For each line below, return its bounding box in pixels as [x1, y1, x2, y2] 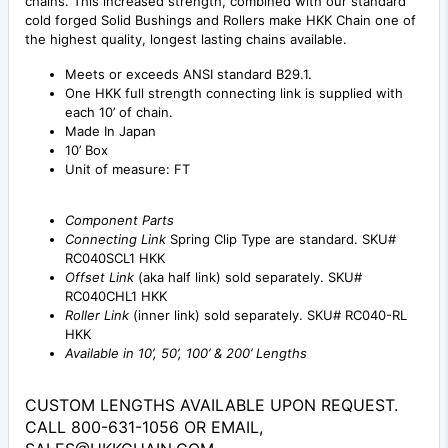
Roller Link [65, 306, 129, 323]
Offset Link [65, 268, 134, 285]
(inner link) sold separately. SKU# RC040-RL [129, 306, 407, 323]
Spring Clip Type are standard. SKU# [166, 230, 396, 247]
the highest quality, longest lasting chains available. [25, 30, 347, 47]
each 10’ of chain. [65, 103, 173, 120]
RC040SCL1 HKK [65, 249, 165, 266]
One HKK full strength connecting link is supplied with [65, 84, 403, 101]
